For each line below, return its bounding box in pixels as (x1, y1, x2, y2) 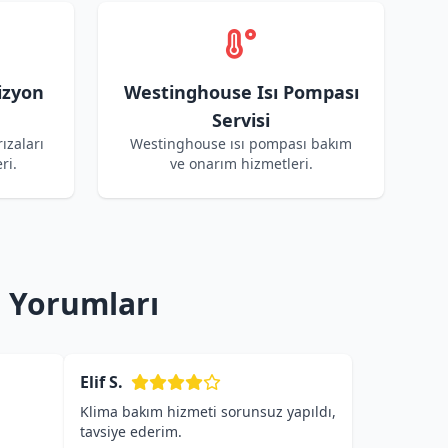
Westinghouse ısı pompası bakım (130, 134, 352, 153)
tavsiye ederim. (80, 422, 182, 441)
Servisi (212, 108, 270, 132)
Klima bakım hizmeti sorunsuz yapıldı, (80, 402, 336, 421)
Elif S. (80, 371, 123, 393)
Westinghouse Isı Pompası (123, 80, 359, 104)
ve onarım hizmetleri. (169, 154, 313, 173)
